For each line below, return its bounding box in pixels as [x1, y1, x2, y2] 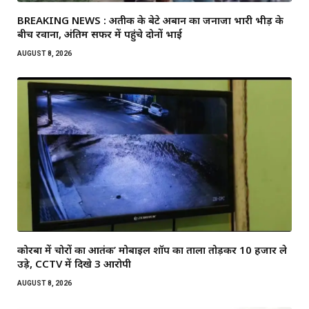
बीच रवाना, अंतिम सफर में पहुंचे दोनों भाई [17, 26, 182, 41]
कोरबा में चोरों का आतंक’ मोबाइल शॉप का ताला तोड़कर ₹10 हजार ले [17, 242, 287, 257]
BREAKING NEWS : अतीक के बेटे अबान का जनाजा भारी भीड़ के [17, 12, 283, 27]
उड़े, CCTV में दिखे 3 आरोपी [17, 256, 131, 270]
